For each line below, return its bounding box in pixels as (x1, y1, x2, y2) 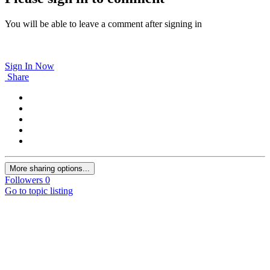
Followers (5, 175, 43, 186)
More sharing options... (10, 164, 90, 174)
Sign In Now (5, 61, 54, 72)
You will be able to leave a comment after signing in (5, 19, 202, 30)
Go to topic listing (5, 186, 73, 196)
